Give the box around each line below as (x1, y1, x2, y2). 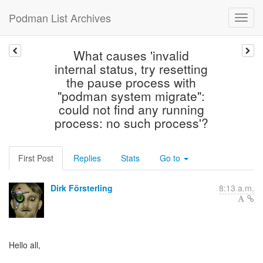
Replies (73, 152, 101, 164)
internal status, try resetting (55, 60, 208, 77)
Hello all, (9, 239, 41, 251)
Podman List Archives (9, 10, 111, 25)
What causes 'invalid (73, 46, 190, 64)
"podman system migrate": (58, 87, 205, 104)
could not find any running (58, 100, 204, 118)
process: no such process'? (54, 114, 208, 131)
